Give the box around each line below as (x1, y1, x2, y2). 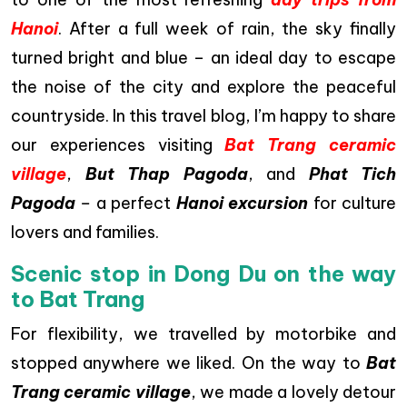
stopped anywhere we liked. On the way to (11, 352, 366, 373)
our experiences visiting (11, 134, 213, 155)
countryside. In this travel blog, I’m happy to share (11, 105, 396, 126)
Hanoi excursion (175, 193, 309, 213)
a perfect (95, 193, 176, 213)
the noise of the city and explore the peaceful (11, 76, 396, 97)
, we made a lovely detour (190, 382, 397, 402)
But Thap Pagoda (84, 164, 248, 184)
